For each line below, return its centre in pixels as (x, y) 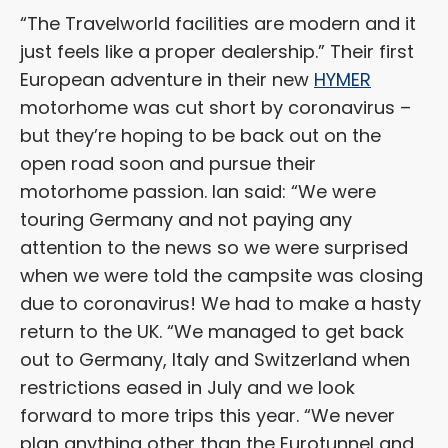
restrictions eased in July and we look (187, 388)
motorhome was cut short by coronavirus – (215, 108)
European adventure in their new (167, 80)
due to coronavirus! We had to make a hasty (220, 304)
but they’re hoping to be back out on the (200, 136)
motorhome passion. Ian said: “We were (198, 192)
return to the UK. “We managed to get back (212, 332)
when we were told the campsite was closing (221, 276)
